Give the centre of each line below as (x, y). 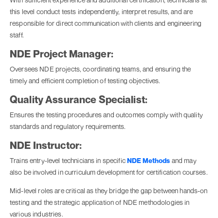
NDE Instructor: (46, 145)
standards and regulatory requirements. (68, 127)
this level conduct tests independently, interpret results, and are (101, 12)
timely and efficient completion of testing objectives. (85, 81)
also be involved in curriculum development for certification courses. (109, 172)
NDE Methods (149, 161)
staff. (17, 35)
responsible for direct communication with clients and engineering (106, 23)
